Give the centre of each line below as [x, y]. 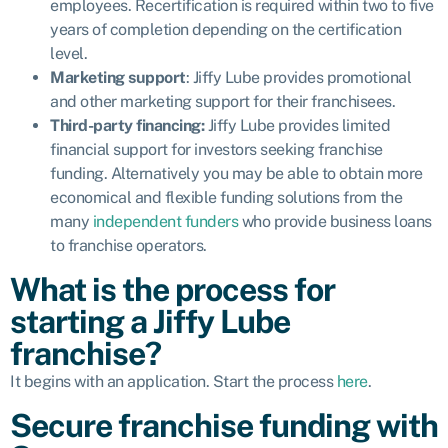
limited [365, 125]
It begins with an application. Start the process [173, 381]
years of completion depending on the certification [225, 29]
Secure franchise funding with [224, 425]
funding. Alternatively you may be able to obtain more [236, 173]
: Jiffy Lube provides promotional [298, 77]
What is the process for [172, 289]
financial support [109, 149]
